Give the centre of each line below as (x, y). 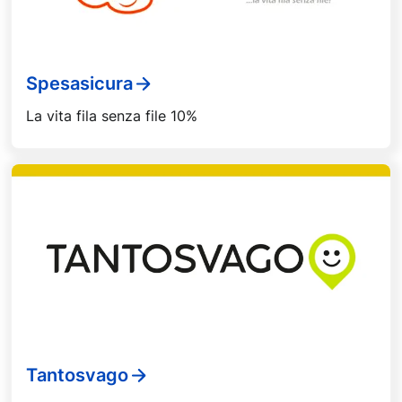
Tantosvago (77, 376)
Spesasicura (79, 84)
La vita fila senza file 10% (112, 115)
